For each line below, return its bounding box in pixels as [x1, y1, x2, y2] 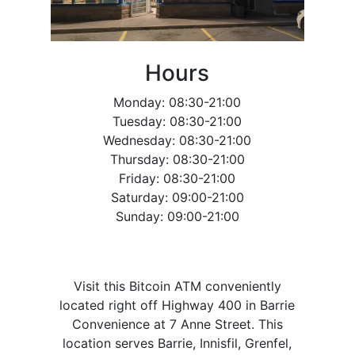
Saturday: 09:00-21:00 [110, 189, 244, 205]
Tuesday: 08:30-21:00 [113, 113, 242, 129]
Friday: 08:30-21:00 [119, 170, 236, 186]
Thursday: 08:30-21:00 [109, 151, 245, 167]
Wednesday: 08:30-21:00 [103, 132, 252, 148]
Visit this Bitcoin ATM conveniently [73, 277, 281, 294]
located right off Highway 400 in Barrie [59, 296, 296, 313]
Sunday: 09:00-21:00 [115, 208, 239, 224]
